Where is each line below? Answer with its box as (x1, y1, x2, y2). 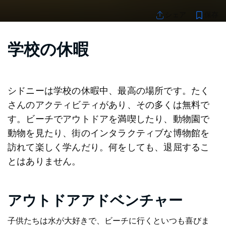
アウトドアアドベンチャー (8, 194, 183, 208)
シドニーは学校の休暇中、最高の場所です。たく (8, 86, 210, 96)
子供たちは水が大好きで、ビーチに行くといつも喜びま (8, 216, 209, 225)
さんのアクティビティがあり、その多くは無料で (8, 100, 210, 110)
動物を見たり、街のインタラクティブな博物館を (8, 129, 210, 138)
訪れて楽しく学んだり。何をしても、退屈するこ (8, 143, 210, 152)
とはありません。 (8, 157, 81, 166)
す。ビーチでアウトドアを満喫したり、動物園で (8, 115, 210, 124)
